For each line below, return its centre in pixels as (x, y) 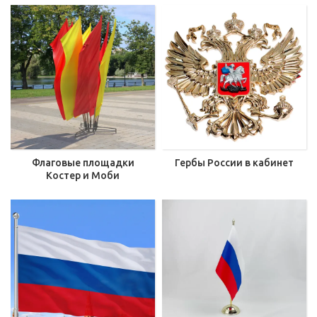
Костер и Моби (83, 175)
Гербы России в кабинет (234, 163)
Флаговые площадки (83, 163)
